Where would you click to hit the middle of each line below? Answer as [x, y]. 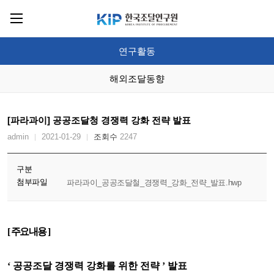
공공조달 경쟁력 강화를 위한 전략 [87, 266]
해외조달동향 [137, 79]
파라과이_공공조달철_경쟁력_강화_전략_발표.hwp [154, 183]
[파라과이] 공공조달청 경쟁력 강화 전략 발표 [99, 120]
